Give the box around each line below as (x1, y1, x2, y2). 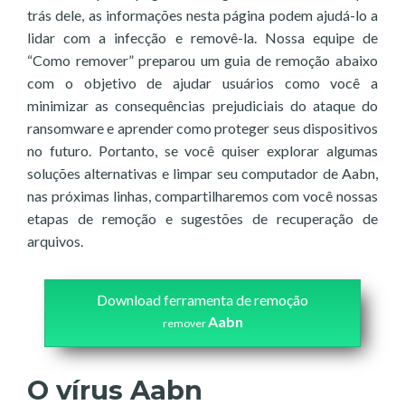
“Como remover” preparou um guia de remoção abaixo (27, 52, 378, 69)
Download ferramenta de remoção (97, 291, 308, 308)
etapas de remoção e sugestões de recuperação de (27, 210, 378, 227)
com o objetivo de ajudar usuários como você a (27, 74, 378, 91)
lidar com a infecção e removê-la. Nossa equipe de (27, 29, 378, 46)
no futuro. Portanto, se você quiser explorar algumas (27, 142, 378, 159)
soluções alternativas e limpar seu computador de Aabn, (27, 165, 378, 182)
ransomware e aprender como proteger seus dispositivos (27, 119, 378, 137)
